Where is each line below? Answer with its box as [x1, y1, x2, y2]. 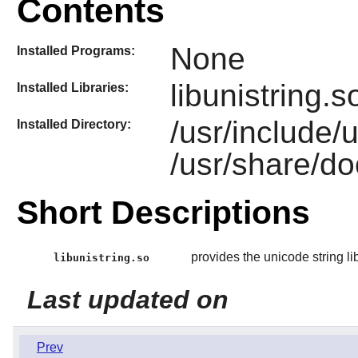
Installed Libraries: [16, 80, 129, 94]
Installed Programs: [16, 43, 135, 58]
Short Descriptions [16, 193, 310, 231]
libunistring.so [54, 251, 150, 264]
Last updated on [26, 284, 229, 314]
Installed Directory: [16, 117, 131, 132]
